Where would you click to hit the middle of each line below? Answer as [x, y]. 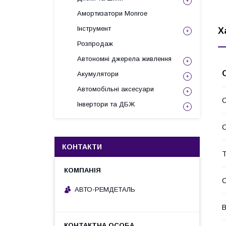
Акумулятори [98, 74]
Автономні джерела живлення [124, 59]
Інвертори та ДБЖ [106, 104]
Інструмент [94, 29]
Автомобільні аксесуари [116, 89]
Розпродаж [95, 44]
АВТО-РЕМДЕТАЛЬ [105, 189]
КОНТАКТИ [82, 147]
